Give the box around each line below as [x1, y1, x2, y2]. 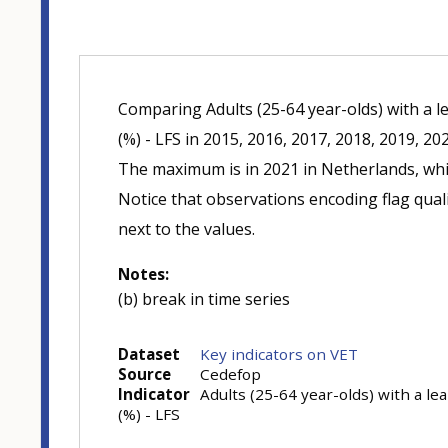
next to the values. [118, 217, 255, 240]
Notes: [118, 263, 169, 284]
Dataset [118, 343, 180, 364]
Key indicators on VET [200, 343, 358, 364]
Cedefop [196, 363, 261, 384]
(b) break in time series [118, 287, 290, 310]
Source [118, 363, 171, 384]
